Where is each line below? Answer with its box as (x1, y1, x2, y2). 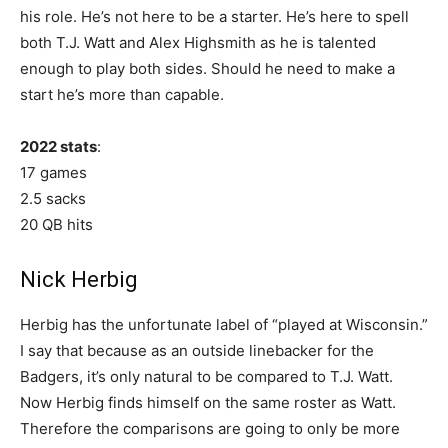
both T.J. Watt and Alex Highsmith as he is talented (20, 33, 376, 53)
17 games (20, 163, 87, 183)
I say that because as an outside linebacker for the (20, 341, 374, 361)
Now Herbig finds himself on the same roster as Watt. (20, 393, 396, 413)
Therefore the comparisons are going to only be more (20, 419, 400, 439)
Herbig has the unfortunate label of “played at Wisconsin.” (20, 315, 428, 335)
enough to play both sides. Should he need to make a (20, 59, 395, 79)
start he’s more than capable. (20, 85, 224, 105)
